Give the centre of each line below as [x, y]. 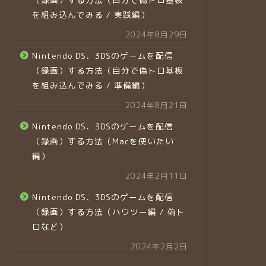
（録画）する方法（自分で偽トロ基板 [107, 70]
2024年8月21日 [156, 105]
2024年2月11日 [156, 175]
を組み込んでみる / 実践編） [91, 14]
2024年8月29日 [156, 34]
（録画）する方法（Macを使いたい [103, 141]
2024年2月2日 [159, 246]
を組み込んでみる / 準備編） [91, 85]
